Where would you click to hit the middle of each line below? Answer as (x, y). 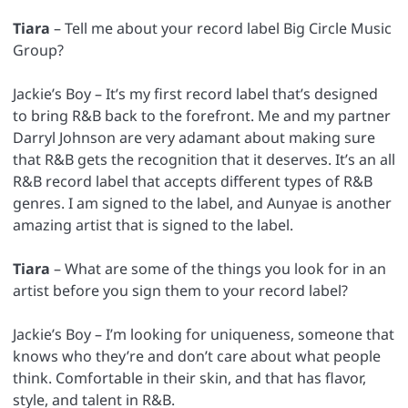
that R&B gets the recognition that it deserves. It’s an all (204, 160)
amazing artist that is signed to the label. (153, 225)
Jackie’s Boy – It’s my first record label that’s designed (195, 94)
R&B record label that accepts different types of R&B (193, 182)
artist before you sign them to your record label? (180, 291)
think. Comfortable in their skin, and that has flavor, (189, 378)
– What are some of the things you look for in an (218, 269)
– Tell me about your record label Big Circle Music (223, 28)
